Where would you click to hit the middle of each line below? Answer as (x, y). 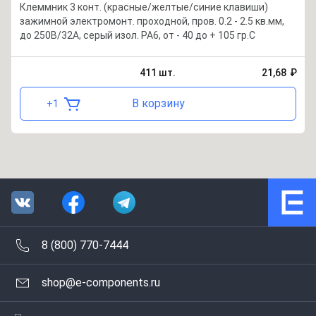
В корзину (158, 103)
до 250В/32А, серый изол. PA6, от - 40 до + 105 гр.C (138, 35)
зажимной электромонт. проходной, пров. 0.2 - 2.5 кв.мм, (152, 21)
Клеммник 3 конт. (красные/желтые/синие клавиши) (144, 7)
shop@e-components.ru (101, 282)
